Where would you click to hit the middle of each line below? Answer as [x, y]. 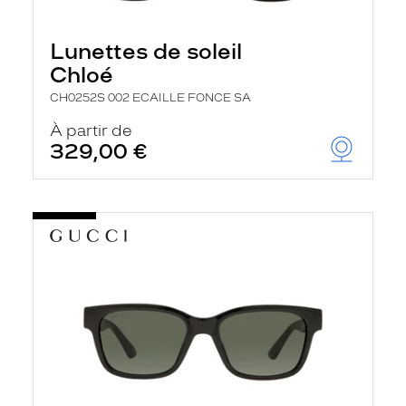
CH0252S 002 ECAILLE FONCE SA [150, 98]
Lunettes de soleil [146, 51]
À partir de [91, 130]
